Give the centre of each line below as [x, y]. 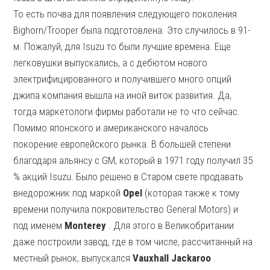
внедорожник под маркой [68, 193]
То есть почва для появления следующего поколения [125, 14]
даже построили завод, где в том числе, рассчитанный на [133, 242]
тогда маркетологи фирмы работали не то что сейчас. [127, 111]
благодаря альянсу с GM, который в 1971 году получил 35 [133, 160]
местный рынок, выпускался [73, 258]
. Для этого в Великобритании [170, 225]
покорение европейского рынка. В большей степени [122, 144]
